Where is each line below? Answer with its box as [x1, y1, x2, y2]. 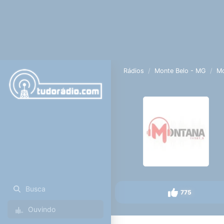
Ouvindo [27, 205, 55, 213]
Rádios [123, 67, 144, 74]
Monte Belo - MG [154, 67, 206, 74]
